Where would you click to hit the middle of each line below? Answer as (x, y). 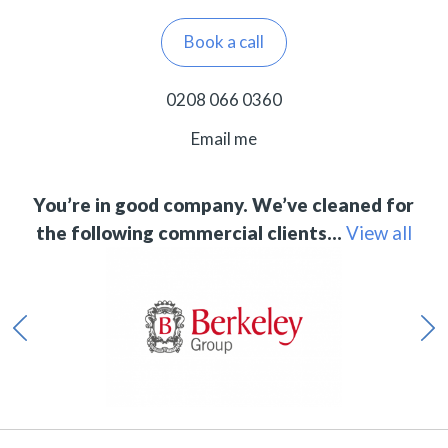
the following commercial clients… (188, 232)
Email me (224, 138)
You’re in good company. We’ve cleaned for (224, 204)
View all (378, 232)
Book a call (224, 41)
